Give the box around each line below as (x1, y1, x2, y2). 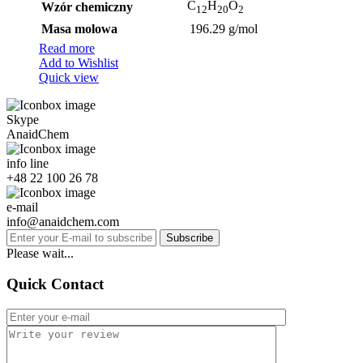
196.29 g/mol (190, 21, 258, 36)
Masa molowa (41, 21, 117, 36)
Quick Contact (6, 275, 104, 293)
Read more (39, 41, 95, 55)
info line (6, 156, 49, 170)
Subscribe (166, 231, 213, 244)
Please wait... (6, 246, 74, 260)
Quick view (39, 70, 99, 84)
